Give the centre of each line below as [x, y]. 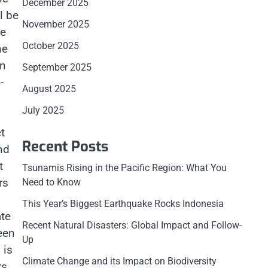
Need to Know [51, 182]
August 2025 [49, 89]
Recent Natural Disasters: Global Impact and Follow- [132, 225]
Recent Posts [65, 147]
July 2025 [43, 110]
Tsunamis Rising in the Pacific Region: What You [124, 168]
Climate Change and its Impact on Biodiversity [119, 261]
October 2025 [50, 46]
